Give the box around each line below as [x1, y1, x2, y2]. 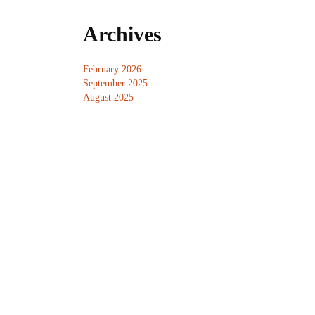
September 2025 [83, 78, 148, 89]
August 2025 [83, 92, 134, 103]
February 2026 [83, 64, 141, 75]
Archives [83, 22, 162, 46]
